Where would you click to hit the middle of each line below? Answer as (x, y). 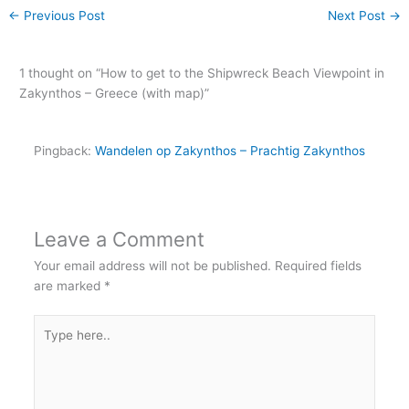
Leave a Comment (119, 239)
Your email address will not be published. (152, 266)
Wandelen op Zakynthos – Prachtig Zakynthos (230, 150)
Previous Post (63, 15)
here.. (49, 344)
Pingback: (64, 150)
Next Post (358, 15)
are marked (68, 286)
